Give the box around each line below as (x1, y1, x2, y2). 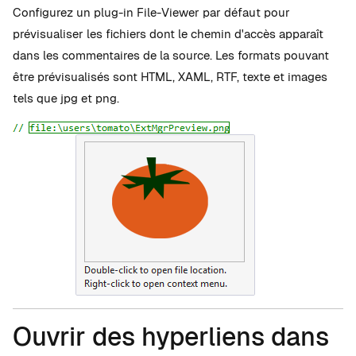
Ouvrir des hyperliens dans (13, 319, 329, 353)
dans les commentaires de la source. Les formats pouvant (13, 47, 329, 63)
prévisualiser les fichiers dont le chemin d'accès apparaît (13, 25, 323, 41)
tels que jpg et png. (13, 90, 119, 106)
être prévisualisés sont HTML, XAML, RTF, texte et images (13, 68, 327, 84)
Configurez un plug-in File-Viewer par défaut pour (13, 4, 290, 20)
